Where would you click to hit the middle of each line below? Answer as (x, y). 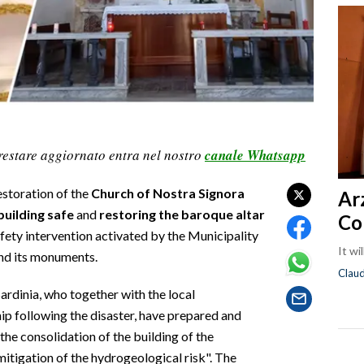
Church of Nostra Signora (168, 193)
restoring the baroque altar (182, 214)
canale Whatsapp (255, 155)
